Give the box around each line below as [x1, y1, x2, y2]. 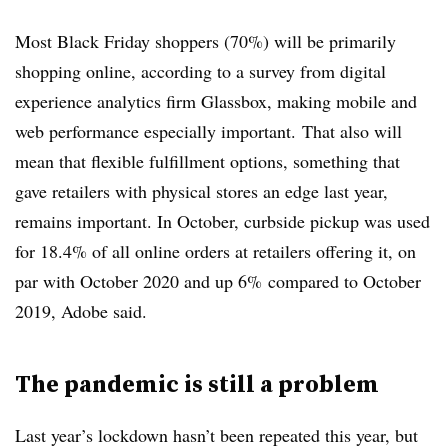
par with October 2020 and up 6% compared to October [15, 269, 421, 293]
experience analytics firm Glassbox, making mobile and [15, 89, 417, 113]
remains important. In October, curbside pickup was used [15, 209, 430, 233]
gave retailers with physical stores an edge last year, [15, 179, 388, 203]
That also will [302, 119, 402, 143]
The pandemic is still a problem [15, 367, 379, 400]
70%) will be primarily [230, 29, 396, 53]
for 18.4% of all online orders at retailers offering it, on [15, 239, 416, 263]
